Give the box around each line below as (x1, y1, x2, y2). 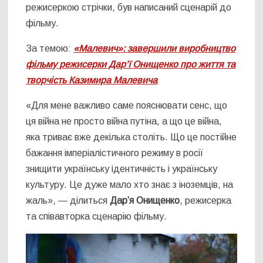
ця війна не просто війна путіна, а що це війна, (26, 116, 222, 127)
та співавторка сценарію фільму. (26, 211, 167, 222)
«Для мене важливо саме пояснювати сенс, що (26, 100, 228, 111)
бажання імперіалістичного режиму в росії (26, 148, 204, 159)
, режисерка (180, 195, 232, 206)
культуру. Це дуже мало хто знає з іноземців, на (26, 180, 234, 190)
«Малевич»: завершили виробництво (73, 43, 236, 54)
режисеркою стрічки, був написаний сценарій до (26, 2, 232, 13)
